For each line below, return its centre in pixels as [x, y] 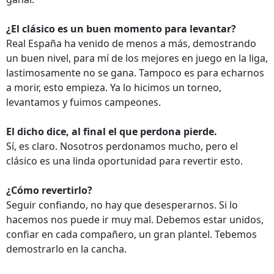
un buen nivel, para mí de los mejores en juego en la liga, [137, 58]
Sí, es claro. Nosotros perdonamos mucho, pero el [122, 146]
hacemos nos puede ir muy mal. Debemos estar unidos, [135, 220]
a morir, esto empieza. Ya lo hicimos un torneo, [114, 87]
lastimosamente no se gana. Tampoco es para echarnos [135, 73]
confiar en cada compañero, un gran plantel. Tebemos [131, 234]
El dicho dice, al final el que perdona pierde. [112, 131]
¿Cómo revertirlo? [49, 190]
